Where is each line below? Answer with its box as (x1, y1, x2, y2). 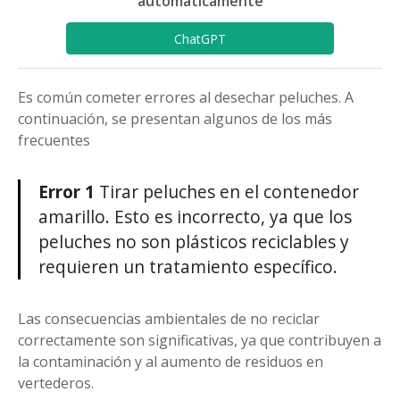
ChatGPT (174, 29, 226, 47)
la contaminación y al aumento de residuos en (18, 352, 323, 372)
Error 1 (38, 179, 95, 204)
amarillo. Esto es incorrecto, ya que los (38, 204, 352, 229)
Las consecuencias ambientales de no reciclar (18, 309, 320, 329)
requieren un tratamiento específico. (38, 254, 337, 279)
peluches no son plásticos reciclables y (38, 229, 349, 254)
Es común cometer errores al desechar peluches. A (18, 87, 354, 108)
